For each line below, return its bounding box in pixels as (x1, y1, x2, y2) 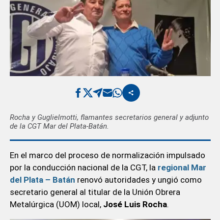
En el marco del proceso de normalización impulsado (9, 150, 205, 160)
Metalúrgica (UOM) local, (9, 199, 103, 209)
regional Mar (157, 162, 206, 172)
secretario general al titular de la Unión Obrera (9, 187, 180, 197)
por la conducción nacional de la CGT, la (9, 162, 158, 172)
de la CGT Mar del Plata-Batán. (9, 121, 109, 131)
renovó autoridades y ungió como (75, 174, 202, 185)
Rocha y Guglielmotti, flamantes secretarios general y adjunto (9, 112, 209, 122)
